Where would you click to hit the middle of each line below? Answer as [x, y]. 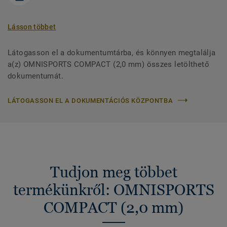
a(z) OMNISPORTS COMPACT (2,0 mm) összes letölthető [109, 64]
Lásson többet [32, 27]
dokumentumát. [35, 76]
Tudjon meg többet [113, 172]
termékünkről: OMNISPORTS [113, 190]
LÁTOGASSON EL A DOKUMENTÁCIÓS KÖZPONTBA [90, 100]
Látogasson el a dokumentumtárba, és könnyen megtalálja [112, 52]
